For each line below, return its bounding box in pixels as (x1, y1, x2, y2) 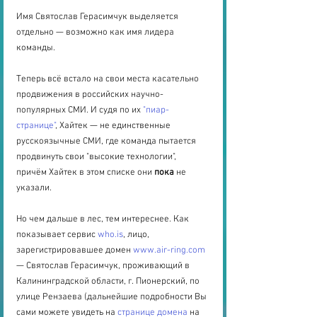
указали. (16, 183, 52, 195)
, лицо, (123, 229, 151, 241)
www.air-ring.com (133, 245, 205, 257)
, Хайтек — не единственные (56, 120, 173, 132)
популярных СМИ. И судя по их (16, 105, 143, 117)
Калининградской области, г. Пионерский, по (16, 276, 202, 288)
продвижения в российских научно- (16, 89, 163, 101)
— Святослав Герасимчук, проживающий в (16, 260, 192, 272)
